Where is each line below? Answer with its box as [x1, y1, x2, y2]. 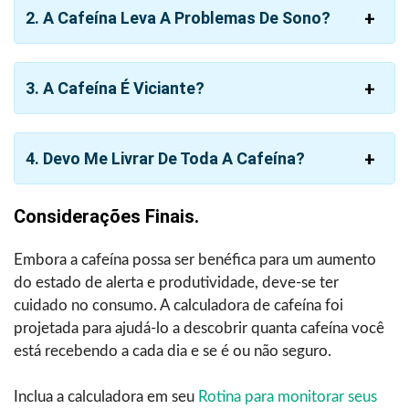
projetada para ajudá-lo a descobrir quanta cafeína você [14, 320, 384, 337]
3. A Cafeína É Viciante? [26, 79, 204, 99]
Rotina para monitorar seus [198, 389, 377, 405]
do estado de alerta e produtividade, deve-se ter [14, 275, 339, 291]
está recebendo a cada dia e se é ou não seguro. [14, 343, 331, 360]
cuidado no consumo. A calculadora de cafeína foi [14, 298, 343, 314]
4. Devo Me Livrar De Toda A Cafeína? [26, 149, 305, 169]
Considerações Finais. [14, 205, 199, 228]
